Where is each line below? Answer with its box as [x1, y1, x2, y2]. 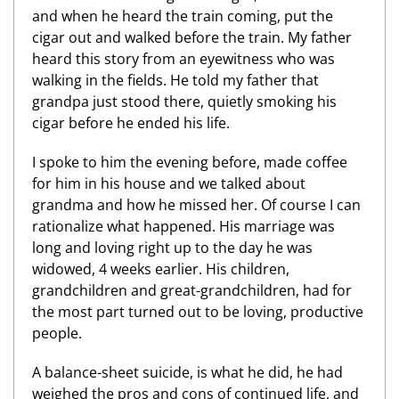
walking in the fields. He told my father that [32, 70, 319, 90]
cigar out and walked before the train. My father [32, 28, 352, 47]
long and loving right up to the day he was [32, 238, 313, 257]
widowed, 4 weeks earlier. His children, [32, 259, 289, 279]
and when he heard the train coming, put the [32, 6, 333, 26]
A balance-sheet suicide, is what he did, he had [32, 362, 343, 382]
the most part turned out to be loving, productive [32, 302, 363, 322]
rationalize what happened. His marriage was [32, 216, 335, 236]
